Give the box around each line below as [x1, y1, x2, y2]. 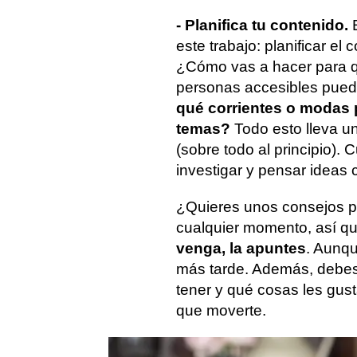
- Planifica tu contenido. [176, 17, 352, 33]
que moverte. [176, 302, 266, 319]
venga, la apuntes [176, 240, 306, 257]
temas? [176, 120, 230, 137]
